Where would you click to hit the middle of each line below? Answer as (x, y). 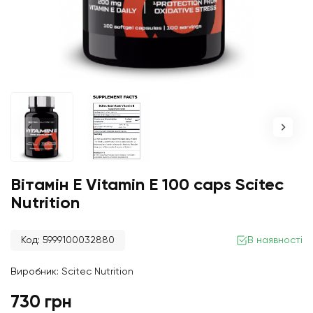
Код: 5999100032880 (68, 240)
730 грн (41, 303)
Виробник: (36, 272)
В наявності (275, 240)
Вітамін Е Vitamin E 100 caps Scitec (147, 185)
